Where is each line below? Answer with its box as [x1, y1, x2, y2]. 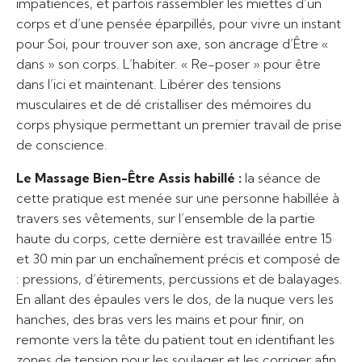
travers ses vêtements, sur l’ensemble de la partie [16, 209, 315, 226]
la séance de [245, 169, 321, 186]
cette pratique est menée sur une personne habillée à [16, 189, 339, 206]
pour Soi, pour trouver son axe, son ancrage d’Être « [16, 35, 329, 52]
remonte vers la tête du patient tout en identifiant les [16, 330, 335, 347]
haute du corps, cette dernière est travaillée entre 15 [16, 229, 332, 246]
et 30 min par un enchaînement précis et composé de [16, 250, 340, 267]
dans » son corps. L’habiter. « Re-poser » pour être [16, 55, 321, 72]
